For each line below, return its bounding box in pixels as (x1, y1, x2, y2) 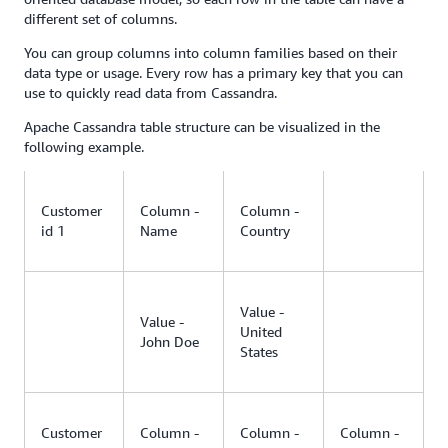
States (240, 342, 278, 360)
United (240, 322, 282, 340)
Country (240, 221, 290, 239)
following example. (24, 137, 144, 155)
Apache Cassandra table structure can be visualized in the (24, 117, 380, 135)
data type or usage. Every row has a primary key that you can (24, 63, 403, 81)
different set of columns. (24, 9, 177, 27)
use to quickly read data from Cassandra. (24, 83, 277, 101)
